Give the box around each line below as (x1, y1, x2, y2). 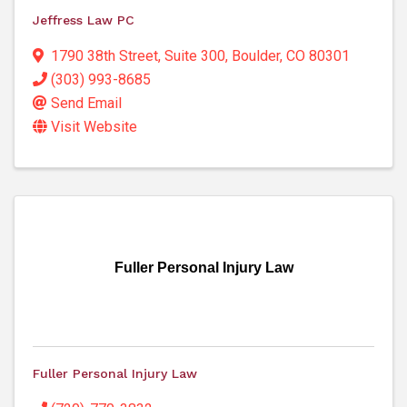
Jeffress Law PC (33, 13, 134, 28)
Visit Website (51, 118, 137, 136)
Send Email (51, 94, 122, 113)
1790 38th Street (51, 47, 158, 65)
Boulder (232, 47, 280, 65)
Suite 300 (164, 47, 225, 65)
